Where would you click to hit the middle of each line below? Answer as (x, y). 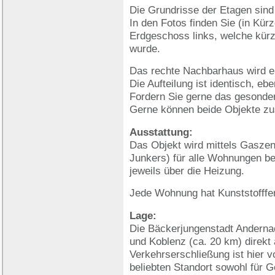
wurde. (145, 48)
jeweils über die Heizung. (187, 171)
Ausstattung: (161, 132)
